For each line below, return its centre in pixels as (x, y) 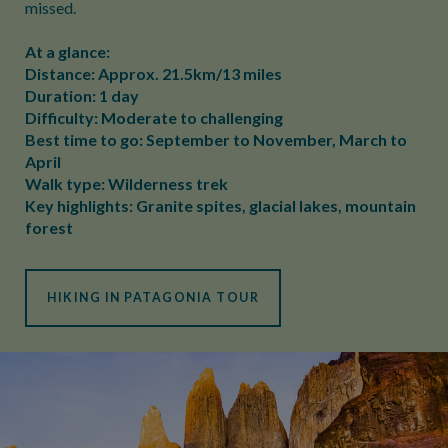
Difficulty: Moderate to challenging (154, 117)
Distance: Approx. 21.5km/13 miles (153, 73)
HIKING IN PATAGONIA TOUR (153, 297)
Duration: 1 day (82, 95)
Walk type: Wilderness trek (126, 183)
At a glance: (67, 51)
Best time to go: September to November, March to (216, 139)
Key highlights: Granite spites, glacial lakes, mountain (220, 205)
